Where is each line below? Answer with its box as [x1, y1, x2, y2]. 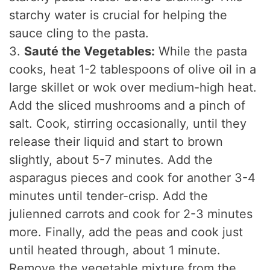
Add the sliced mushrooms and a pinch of [9, 98, 246, 113]
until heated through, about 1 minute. [9, 243, 221, 258]
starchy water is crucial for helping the [9, 8, 228, 23]
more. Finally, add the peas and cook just [9, 225, 243, 240]
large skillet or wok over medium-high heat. [9, 80, 257, 95]
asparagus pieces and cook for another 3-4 [9, 171, 256, 186]
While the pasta [155, 44, 248, 59]
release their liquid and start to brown [9, 134, 224, 149]
